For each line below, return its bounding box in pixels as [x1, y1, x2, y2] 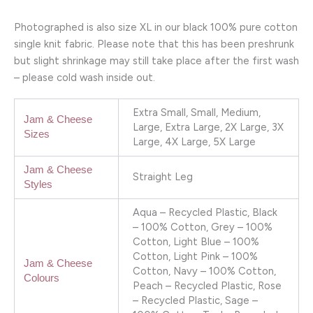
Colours [24, 272, 60, 284]
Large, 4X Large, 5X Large [132, 135, 256, 148]
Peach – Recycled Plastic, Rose [132, 279, 282, 292]
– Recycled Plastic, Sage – [132, 293, 258, 307]
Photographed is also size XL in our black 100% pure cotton [14, 21, 298, 34]
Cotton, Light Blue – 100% [132, 235, 259, 248]
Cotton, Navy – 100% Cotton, [132, 264, 276, 277]
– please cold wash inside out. [14, 71, 155, 85]
